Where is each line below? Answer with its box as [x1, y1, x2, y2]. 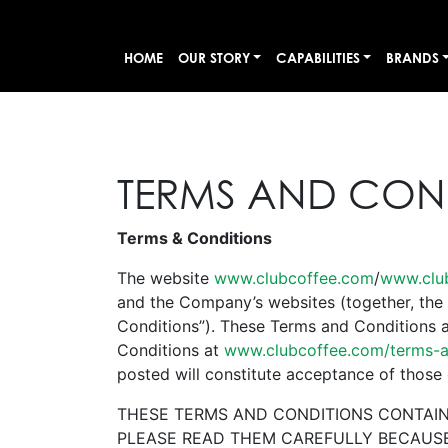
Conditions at [117, 340, 224, 360]
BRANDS [385, 49, 439, 66]
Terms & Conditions [117, 228, 272, 248]
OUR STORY [177, 49, 250, 66]
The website [117, 268, 214, 288]
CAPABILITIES [275, 49, 360, 66]
